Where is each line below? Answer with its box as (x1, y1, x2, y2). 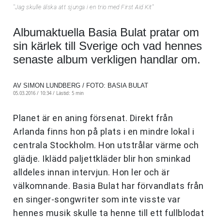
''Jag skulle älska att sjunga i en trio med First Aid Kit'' (13, 4, 154, 11)
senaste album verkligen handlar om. (13, 53, 201, 66)
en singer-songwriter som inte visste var (13, 194, 180, 205)
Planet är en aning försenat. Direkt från (13, 113, 173, 124)
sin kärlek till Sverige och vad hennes (13, 39, 202, 53)
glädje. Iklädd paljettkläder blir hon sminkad (13, 154, 191, 164)
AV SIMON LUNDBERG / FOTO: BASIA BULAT (13, 82, 148, 90)
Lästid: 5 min (56, 90, 84, 97)
